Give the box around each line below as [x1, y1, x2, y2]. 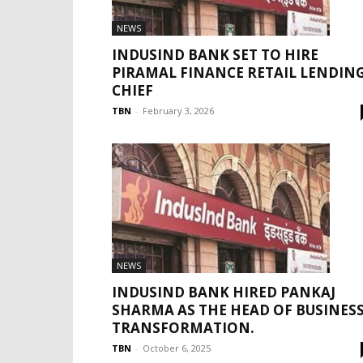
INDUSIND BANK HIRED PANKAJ [112, 283, 335, 302]
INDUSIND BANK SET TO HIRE [112, 45, 318, 65]
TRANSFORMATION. [112, 318, 254, 338]
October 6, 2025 [143, 342, 211, 355]
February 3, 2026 [143, 105, 214, 117]
